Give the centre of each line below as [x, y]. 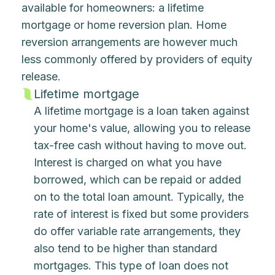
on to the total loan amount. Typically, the [139, 197]
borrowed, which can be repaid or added [138, 180]
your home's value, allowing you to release [142, 128]
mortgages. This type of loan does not [131, 265]
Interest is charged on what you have [128, 162]
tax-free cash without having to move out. [141, 145]
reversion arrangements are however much [130, 42]
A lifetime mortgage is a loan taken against [142, 111]
